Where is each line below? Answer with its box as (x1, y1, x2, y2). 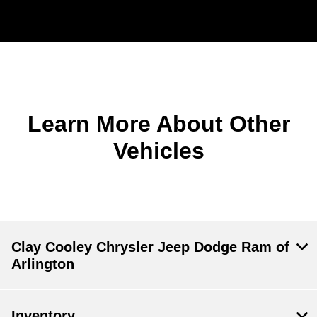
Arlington (11, 255, 74, 272)
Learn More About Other (27, 110, 290, 137)
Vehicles (113, 137, 204, 163)
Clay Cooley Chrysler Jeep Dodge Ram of (11, 238, 289, 255)
